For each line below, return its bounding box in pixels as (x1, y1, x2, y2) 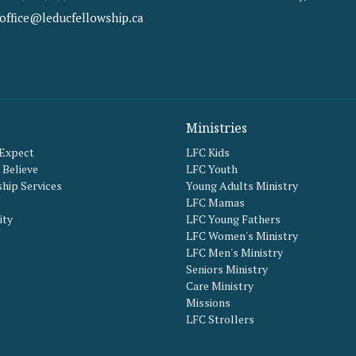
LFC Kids (186, 144, 230, 160)
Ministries (186, 119, 247, 137)
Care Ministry (186, 277, 253, 293)
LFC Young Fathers (186, 211, 281, 226)
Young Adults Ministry (186, 177, 298, 193)
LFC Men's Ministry (186, 244, 283, 260)
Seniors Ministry (186, 261, 268, 277)
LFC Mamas (186, 194, 245, 210)
